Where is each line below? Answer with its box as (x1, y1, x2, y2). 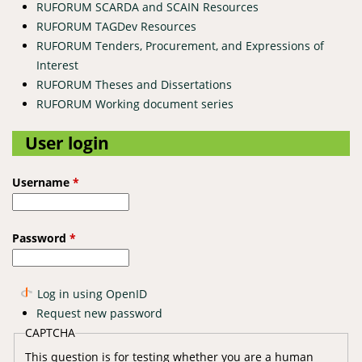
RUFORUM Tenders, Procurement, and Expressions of (36, 38, 324, 53)
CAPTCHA (24, 325, 75, 340)
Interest (36, 57, 78, 73)
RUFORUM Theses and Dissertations (36, 77, 232, 92)
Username (12, 175, 73, 190)
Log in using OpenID (37, 286, 147, 301)
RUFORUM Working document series (36, 96, 234, 112)
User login (24, 132, 109, 154)
